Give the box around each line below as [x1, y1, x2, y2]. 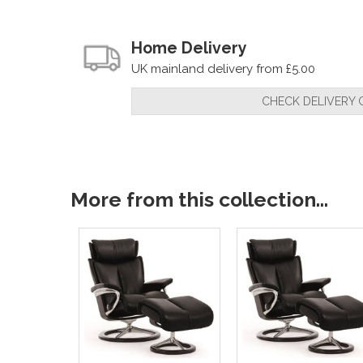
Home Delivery [131, 38, 247, 58]
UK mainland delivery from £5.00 [131, 62, 315, 77]
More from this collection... [70, 188, 328, 212]
